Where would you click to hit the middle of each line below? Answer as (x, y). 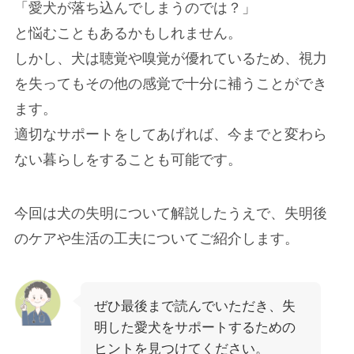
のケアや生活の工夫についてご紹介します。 (156, 238)
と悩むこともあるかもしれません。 (128, 33)
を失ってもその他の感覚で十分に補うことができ (170, 83)
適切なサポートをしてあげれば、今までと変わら (170, 134)
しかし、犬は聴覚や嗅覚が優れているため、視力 (170, 58)
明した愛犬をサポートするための (194, 328)
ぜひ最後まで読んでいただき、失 (194, 307)
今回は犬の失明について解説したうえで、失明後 (170, 213)
